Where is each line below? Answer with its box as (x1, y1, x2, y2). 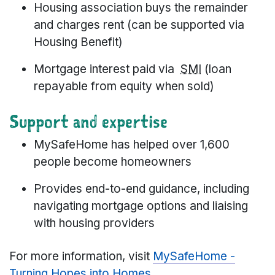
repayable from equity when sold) (34, 79, 214, 94)
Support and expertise (9, 110, 168, 133)
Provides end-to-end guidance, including (34, 182, 249, 196)
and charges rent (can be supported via (34, 18, 244, 33)
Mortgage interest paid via (34, 62, 180, 77)
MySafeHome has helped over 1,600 (34, 137, 230, 152)
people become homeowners (34, 155, 192, 169)
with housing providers (34, 216, 155, 231)
